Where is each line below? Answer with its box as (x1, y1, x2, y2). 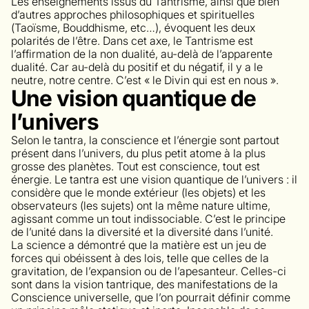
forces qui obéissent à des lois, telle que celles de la (11, 250, 269, 265)
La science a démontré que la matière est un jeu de (11, 237, 266, 252)
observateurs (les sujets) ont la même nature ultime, (11, 198, 270, 212)
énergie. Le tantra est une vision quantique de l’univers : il (11, 172, 297, 186)
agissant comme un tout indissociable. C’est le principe (11, 211, 286, 226)
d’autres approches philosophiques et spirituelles (11, 7, 255, 21)
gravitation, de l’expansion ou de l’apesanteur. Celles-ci (11, 263, 286, 278)
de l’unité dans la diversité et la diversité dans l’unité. (11, 224, 273, 239)
